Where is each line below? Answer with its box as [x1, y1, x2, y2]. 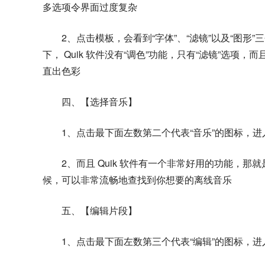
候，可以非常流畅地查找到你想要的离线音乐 [43, 173, 232, 186]
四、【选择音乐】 [62, 95, 137, 108]
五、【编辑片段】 [62, 203, 137, 217]
